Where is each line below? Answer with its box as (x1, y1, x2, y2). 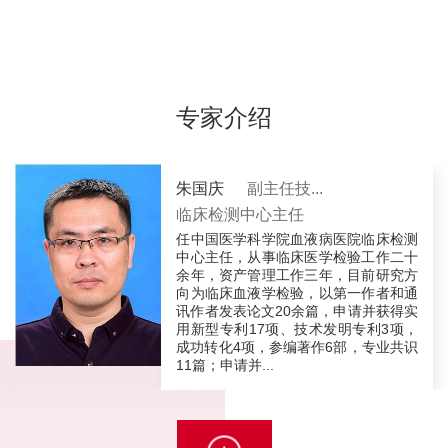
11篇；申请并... (176, 357, 275, 374)
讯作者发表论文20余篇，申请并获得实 (176, 303, 418, 320)
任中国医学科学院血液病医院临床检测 (176, 231, 418, 248)
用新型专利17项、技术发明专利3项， (176, 321, 418, 338)
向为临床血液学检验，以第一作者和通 (176, 285, 418, 302)
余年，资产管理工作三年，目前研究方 (176, 267, 418, 284)
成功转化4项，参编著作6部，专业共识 (176, 339, 418, 356)
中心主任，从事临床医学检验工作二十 (176, 249, 418, 266)
